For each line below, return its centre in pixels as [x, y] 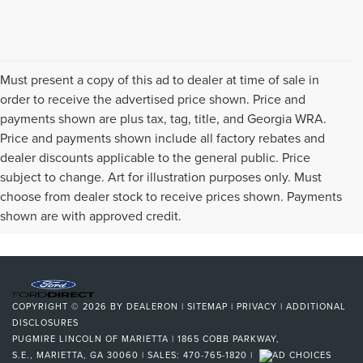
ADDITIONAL [316, 307]
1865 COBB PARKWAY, [227, 339]
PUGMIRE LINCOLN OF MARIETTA [90, 339]
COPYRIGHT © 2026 [61, 307]
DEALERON [152, 307]
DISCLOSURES [45, 323]
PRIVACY [257, 307]
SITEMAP [207, 307]
